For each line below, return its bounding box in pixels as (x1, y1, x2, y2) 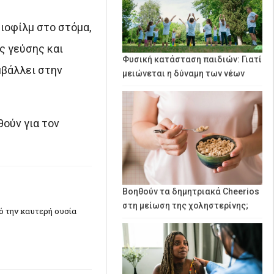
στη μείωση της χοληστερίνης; (122, 200, 248, 210)
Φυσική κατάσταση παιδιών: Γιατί (122, 54, 262, 64)
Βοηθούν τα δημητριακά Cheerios (122, 186, 259, 196)
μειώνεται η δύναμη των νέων (122, 68, 245, 78)
